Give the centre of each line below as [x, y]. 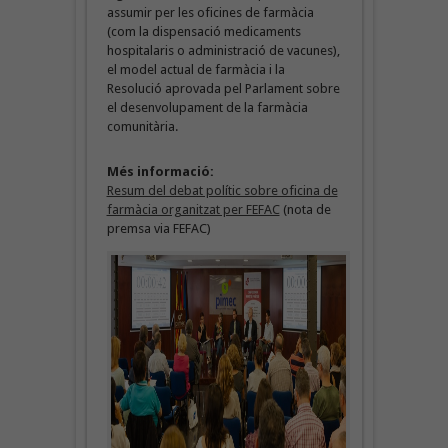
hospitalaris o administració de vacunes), [223, 50]
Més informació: [160, 171]
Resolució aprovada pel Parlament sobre [223, 88]
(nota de [305, 209]
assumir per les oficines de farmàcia [210, 12]
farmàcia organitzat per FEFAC [193, 209]
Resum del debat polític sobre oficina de [222, 190]
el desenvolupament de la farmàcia [207, 107]
